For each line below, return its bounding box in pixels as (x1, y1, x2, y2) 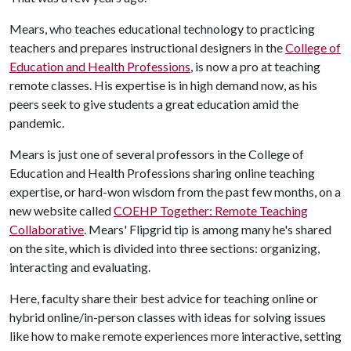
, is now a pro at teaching (190, 59, 320, 74)
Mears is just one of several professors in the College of (9, 147, 304, 161)
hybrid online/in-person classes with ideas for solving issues (9, 309, 326, 324)
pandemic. (9, 115, 64, 130)
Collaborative (9, 222, 84, 237)
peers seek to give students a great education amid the (9, 96, 299, 111)
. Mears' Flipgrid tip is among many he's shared (84, 222, 331, 237)
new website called (9, 203, 114, 218)
